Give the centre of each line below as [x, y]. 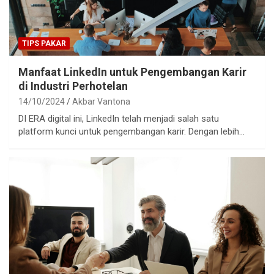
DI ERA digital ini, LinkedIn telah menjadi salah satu [119, 119]
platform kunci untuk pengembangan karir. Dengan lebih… [131, 132]
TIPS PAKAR [44, 44]
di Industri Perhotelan [73, 86]
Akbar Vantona [101, 102]
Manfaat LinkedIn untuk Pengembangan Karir [132, 72]
